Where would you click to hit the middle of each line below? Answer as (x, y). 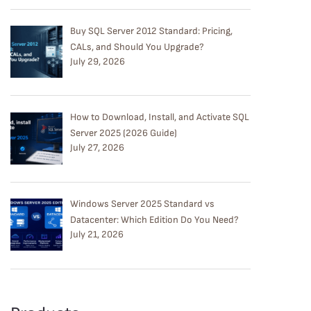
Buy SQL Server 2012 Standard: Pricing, (151, 31)
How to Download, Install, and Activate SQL (159, 117)
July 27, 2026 (97, 148)
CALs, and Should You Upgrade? (137, 47)
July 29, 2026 (97, 61)
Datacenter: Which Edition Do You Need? (154, 220)
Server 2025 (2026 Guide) (123, 133)
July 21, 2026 (96, 235)
